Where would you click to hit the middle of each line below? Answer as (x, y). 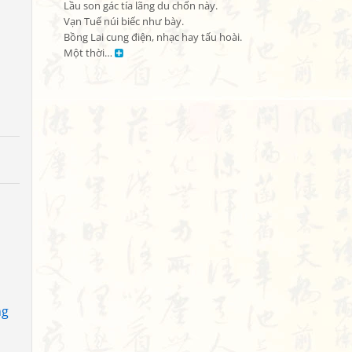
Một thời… (89, 53)
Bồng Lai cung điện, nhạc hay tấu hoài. (153, 37)
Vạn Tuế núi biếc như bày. (124, 22)
